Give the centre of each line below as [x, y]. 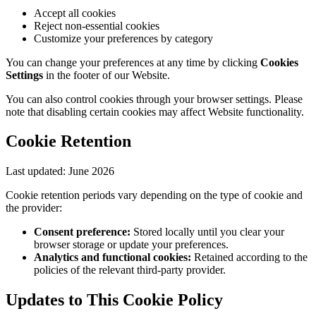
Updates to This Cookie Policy [114, 300]
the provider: [34, 208]
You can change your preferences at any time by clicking [132, 62]
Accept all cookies [75, 13]
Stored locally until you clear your [207, 232]
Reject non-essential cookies [97, 25]
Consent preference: [82, 232]
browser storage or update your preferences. [131, 245]
